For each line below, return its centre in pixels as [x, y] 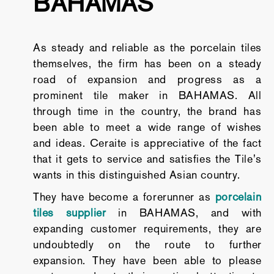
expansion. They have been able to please [147, 261]
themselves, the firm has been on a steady [147, 64]
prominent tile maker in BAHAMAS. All [147, 95]
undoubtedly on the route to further [147, 245]
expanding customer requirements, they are [147, 229]
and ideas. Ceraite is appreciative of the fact [147, 143]
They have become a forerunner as [124, 197]
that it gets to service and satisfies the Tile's [147, 159]
